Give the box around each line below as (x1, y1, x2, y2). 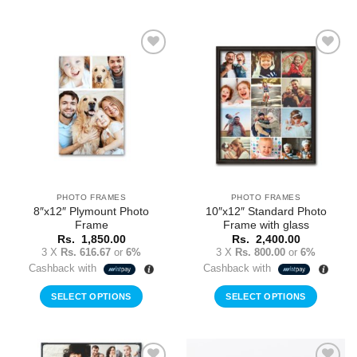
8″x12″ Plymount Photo (33, 205, 149, 218)
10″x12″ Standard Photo (205, 205, 327, 218)
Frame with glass (222, 218, 309, 231)
